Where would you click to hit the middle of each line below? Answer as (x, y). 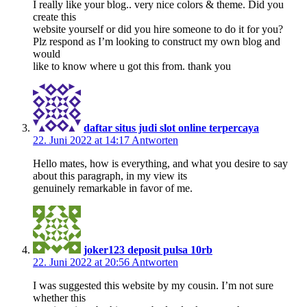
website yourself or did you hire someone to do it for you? (158, 29)
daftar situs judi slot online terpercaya (171, 127)
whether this (59, 297)
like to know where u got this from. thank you (132, 66)
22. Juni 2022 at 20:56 (82, 262)
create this (54, 16)
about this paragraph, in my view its (110, 175)
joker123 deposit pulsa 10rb (148, 249)
